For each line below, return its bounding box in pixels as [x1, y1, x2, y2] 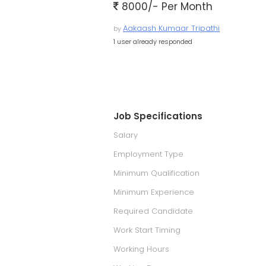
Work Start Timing [113, 224, 180, 236]
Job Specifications [113, 110, 202, 122]
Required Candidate [113, 205, 193, 217]
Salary [113, 129, 138, 141]
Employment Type [113, 148, 183, 160]
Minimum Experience [113, 186, 194, 198]
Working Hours [113, 243, 169, 255]
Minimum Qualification [113, 167, 199, 179]
